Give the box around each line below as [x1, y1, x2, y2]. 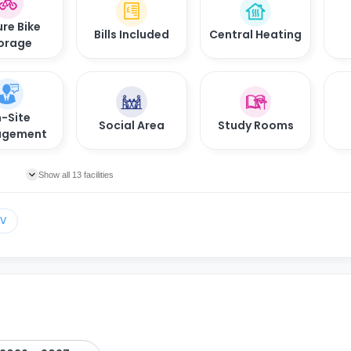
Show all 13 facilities [38, 169, 114, 179]
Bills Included [94, 27, 169, 43]
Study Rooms [217, 118, 294, 134]
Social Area [99, 118, 165, 134]
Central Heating [209, 27, 302, 43]
